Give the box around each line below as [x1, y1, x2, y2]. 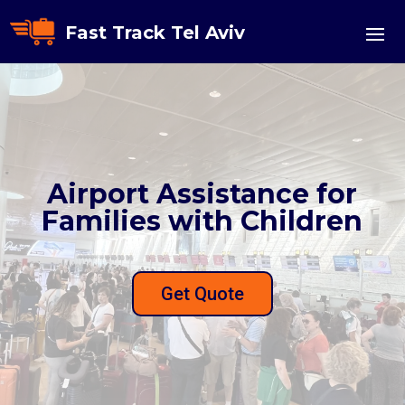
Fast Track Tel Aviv [64, 22, 245, 43]
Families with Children [42, 204, 363, 238]
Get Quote [160, 283, 244, 305]
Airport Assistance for [47, 177, 358, 211]
